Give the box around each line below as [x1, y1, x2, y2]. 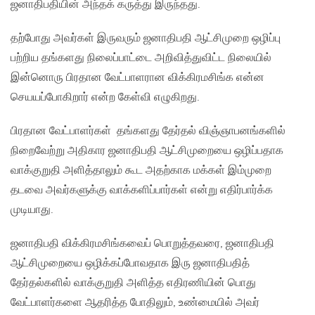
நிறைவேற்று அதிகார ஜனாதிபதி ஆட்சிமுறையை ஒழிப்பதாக [11, 144, 283, 158]
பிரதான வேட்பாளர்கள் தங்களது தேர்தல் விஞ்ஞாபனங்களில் [11, 124, 285, 139]
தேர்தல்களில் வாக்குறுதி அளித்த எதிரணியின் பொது [11, 276, 256, 290]
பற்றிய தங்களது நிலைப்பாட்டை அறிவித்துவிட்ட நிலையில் [11, 51, 271, 65]
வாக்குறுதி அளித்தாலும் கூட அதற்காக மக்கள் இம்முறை [11, 164, 271, 178]
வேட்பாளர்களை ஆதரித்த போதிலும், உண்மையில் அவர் [11, 296, 259, 310]
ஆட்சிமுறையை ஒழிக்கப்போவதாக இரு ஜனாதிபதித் [11, 257, 250, 271]
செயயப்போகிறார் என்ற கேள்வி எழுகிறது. [11, 91, 200, 105]
